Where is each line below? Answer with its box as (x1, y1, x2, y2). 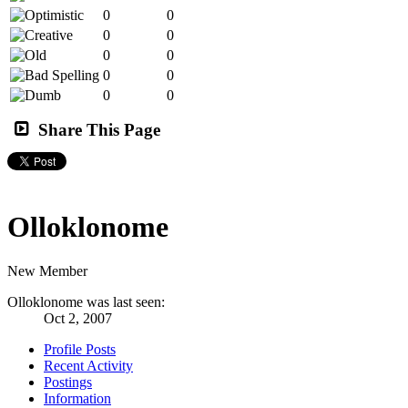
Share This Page (38, 119, 160, 139)
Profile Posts (44, 342, 116, 358)
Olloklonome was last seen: (7, 294, 165, 311)
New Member (7, 263, 87, 280)
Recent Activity (44, 358, 133, 374)
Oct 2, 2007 (44, 311, 112, 327)
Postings (44, 374, 92, 391)
